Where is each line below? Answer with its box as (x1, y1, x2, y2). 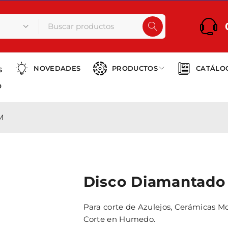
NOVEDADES (34, 64, 81, 72)
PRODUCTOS (112, 64, 158, 72)
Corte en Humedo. (83, 214, 156, 224)
